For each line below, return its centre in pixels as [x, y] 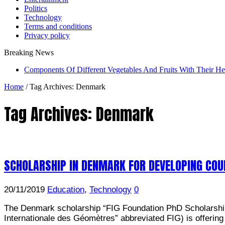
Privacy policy [47, 35]
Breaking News [29, 52]
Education [66, 189]
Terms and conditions [58, 26]
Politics [36, 8]
